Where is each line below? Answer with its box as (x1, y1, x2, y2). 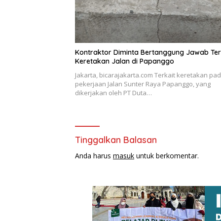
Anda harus (75, 151, 113, 161)
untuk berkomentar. (134, 151, 199, 161)
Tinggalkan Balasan (75, 134, 157, 146)
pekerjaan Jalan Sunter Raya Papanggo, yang (75, 79, 211, 89)
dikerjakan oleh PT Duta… (75, 88, 152, 98)
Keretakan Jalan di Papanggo (75, 57, 174, 66)
